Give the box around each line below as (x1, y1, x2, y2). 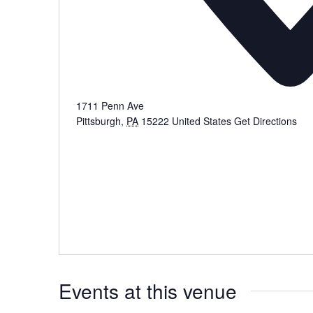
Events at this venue (59, 277, 237, 305)
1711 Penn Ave (76, 99, 144, 113)
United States (172, 114, 231, 129)
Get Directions (234, 114, 297, 129)
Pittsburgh (76, 114, 121, 129)
